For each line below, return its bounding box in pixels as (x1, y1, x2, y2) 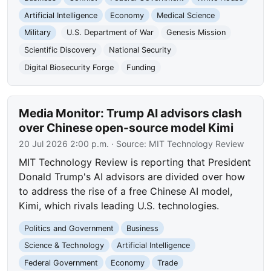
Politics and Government (24, 223, 114, 233)
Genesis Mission (166, 28, 226, 38)
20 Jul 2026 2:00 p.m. (19, 139, 109, 149)
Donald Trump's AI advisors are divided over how (19, 171, 246, 183)
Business (126, 223, 158, 233)
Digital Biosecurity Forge (24, 62, 114, 72)
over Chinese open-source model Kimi (19, 120, 234, 135)
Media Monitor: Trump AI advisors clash (19, 106, 243, 121)
